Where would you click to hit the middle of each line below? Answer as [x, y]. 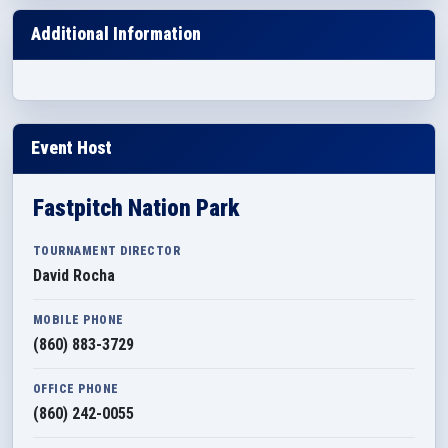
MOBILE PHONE [78, 320]
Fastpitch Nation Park [136, 208]
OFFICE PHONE [76, 389]
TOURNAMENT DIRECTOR [107, 251]
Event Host [71, 148]
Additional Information [116, 34]
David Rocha [74, 275]
